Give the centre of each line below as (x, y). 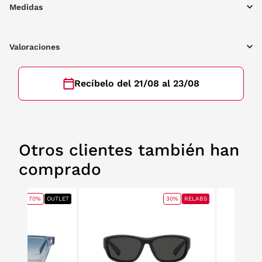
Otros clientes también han (129, 150)
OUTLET (58, 199)
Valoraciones (35, 47)
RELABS (196, 199)
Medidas (26, 7)
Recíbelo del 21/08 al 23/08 (137, 83)
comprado (60, 169)
